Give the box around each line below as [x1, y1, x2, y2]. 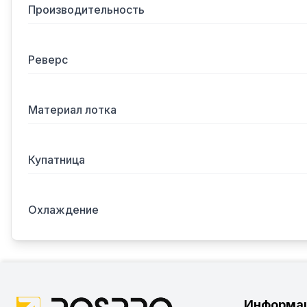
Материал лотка [28, 103, 116, 116]
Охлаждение [28, 203, 99, 217]
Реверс [28, 53, 68, 66]
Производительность [28, 3, 145, 16]
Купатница [28, 153, 85, 167]
